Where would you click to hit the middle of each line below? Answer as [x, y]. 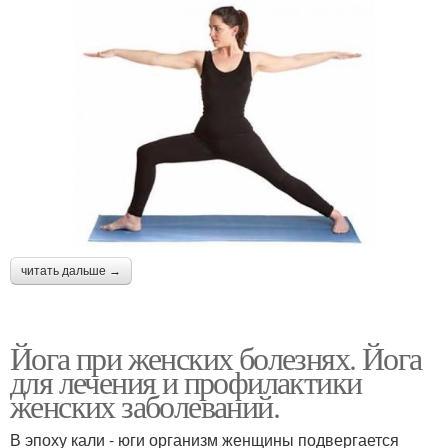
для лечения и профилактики [186, 381]
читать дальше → [71, 270]
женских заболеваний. [144, 405]
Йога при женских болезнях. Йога [216, 357]
